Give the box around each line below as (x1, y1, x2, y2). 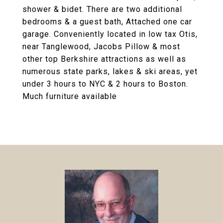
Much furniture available (22, 92, 117, 101)
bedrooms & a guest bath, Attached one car (22, 17, 192, 26)
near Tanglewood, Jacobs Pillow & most (22, 42, 180, 51)
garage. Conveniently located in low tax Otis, (22, 29, 198, 39)
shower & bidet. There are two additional (22, 4, 182, 14)
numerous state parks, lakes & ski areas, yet (22, 67, 198, 76)
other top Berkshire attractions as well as (22, 54, 186, 64)
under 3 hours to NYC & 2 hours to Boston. (22, 79, 188, 89)
